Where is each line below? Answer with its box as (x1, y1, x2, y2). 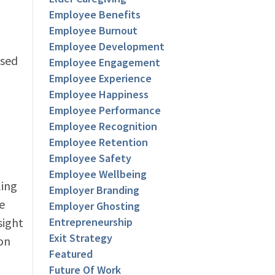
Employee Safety (49, 151, 132, 166)
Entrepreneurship (49, 215, 133, 230)
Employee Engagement (49, 55, 161, 70)
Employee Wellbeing (49, 167, 147, 182)
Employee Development (49, 39, 165, 54)
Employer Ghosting (49, 199, 141, 214)
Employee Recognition (49, 119, 158, 134)
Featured (49, 247, 93, 261)
